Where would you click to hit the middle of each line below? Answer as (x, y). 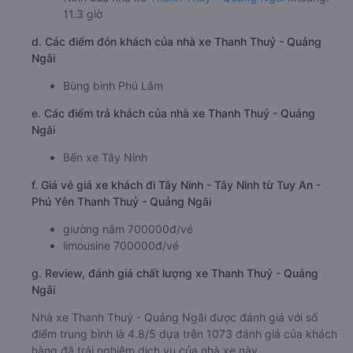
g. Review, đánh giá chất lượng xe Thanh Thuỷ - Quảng (175, 273)
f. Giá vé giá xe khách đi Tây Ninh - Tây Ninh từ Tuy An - (176, 184)
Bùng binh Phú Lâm (113, 85)
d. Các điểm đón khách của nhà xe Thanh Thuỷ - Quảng (176, 41)
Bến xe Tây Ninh (105, 157)
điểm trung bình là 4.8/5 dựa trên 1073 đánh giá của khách (184, 333)
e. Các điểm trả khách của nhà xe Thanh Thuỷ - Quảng (173, 113)
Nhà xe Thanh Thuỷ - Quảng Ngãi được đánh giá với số (175, 317)
